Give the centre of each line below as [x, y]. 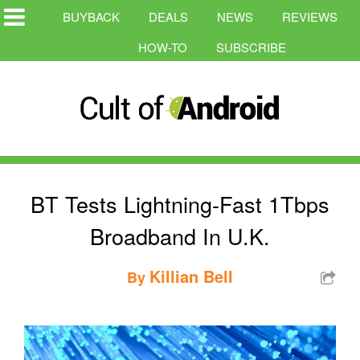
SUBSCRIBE [251, 47]
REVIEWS [310, 16]
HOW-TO [163, 47]
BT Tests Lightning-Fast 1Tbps [180, 203]
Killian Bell [191, 276]
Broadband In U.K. [180, 235]
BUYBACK [91, 16]
